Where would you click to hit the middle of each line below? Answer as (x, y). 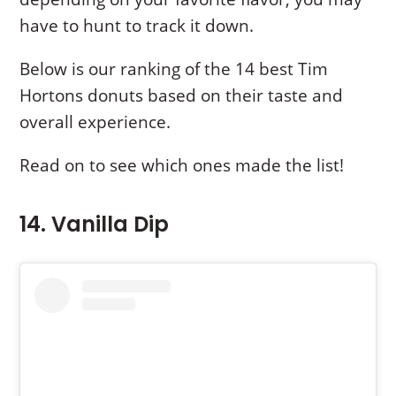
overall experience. (95, 122)
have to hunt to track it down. (137, 26)
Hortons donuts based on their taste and (182, 96)
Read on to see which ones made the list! (182, 166)
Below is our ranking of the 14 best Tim (174, 69)
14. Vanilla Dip (95, 225)
